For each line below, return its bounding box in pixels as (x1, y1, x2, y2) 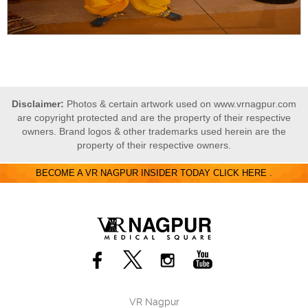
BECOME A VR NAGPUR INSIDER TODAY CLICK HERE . (36, 168, 272, 178)
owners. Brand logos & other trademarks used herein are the (22, 126, 286, 137)
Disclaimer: (12, 98, 64, 109)
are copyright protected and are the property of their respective (17, 112, 291, 123)
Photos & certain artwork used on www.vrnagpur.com (64, 98, 296, 109)
